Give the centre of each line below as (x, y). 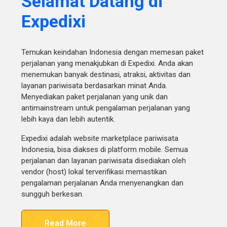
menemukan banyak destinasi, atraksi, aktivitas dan (106, 74)
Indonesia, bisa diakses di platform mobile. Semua (105, 149)
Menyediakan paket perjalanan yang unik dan (94, 97)
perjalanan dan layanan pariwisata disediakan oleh (104, 161)
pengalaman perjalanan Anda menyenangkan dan (102, 183)
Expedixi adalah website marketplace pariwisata (100, 138)
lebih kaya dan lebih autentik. (68, 119)
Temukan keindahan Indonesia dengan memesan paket (112, 52)
